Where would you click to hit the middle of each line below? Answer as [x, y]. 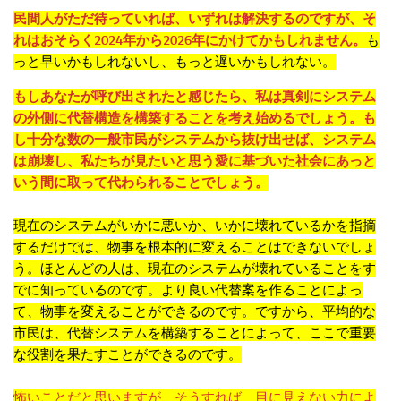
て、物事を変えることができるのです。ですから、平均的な [195, 311]
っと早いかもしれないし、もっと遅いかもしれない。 [175, 62]
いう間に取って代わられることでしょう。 [141, 183]
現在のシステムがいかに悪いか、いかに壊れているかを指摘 [195, 226]
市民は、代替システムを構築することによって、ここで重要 [195, 333]
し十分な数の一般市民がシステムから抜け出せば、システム [195, 140]
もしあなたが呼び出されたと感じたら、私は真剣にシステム [195, 97]
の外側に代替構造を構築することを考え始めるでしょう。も [195, 118]
